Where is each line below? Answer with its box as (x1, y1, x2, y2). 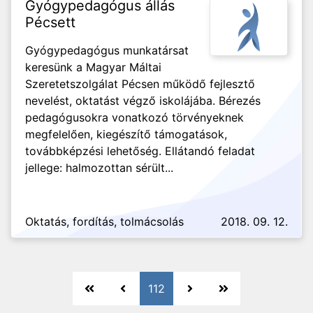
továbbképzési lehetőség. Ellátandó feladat (25, 144, 255, 158)
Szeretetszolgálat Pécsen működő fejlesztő (25, 77, 255, 91)
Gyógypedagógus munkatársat (25, 43, 189, 57)
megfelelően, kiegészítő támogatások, (25, 127, 227, 141)
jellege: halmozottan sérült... (25, 161, 173, 175)
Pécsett (25, 14, 75, 31)
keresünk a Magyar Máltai (25, 60, 161, 74)
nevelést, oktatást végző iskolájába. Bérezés (25, 94, 261, 108)
